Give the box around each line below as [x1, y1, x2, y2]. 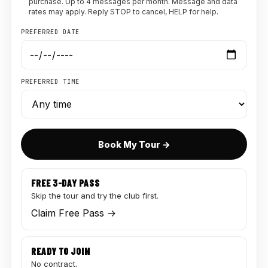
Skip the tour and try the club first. [31, 191, 159, 201]
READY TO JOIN [31, 245, 90, 257]
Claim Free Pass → [31, 207, 116, 220]
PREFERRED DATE [21, 28, 80, 36]
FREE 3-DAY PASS [31, 177, 100, 189]
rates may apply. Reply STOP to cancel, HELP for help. [29, 7, 218, 16]
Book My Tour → [98, 139, 170, 150]
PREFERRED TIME [21, 78, 80, 86]
